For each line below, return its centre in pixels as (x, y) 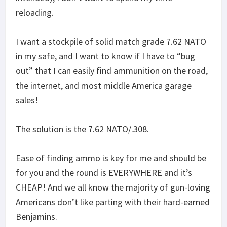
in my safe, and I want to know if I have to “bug (105, 56)
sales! (27, 100)
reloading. (35, 12)
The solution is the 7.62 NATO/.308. (82, 129)
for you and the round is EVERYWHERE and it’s (104, 172)
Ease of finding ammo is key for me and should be (111, 158)
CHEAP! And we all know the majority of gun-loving (113, 187)
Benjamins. (36, 216)
